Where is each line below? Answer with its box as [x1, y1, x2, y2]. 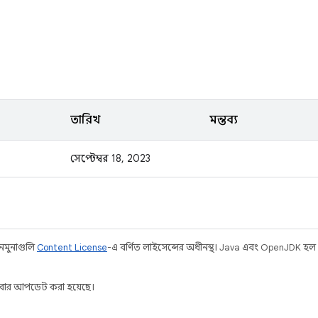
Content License [37, 241, 107, 253]
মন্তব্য [209, 113, 238, 127]
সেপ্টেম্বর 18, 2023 [70, 152, 150, 165]
